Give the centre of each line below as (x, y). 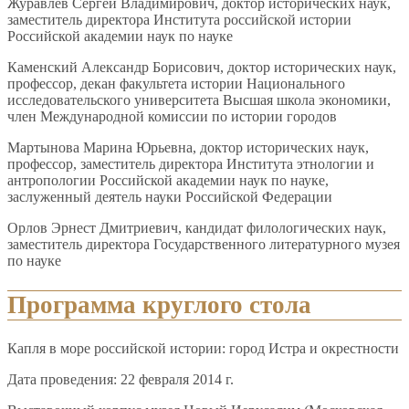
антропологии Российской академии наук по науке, (168, 181)
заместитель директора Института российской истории (179, 20)
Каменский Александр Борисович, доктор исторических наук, (202, 68)
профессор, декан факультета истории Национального (176, 84)
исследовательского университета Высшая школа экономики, (199, 100)
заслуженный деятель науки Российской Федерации (170, 197)
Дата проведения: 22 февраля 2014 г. (121, 380)
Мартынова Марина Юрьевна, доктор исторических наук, (188, 148)
